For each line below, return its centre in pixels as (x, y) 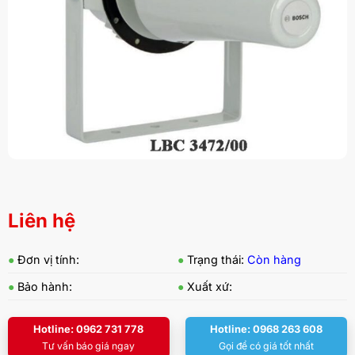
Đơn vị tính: (48, 259)
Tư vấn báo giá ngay (89, 345)
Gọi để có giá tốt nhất (267, 345)
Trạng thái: (217, 259)
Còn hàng (274, 259)
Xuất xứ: (210, 286)
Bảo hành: (44, 286)
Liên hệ (41, 220)
